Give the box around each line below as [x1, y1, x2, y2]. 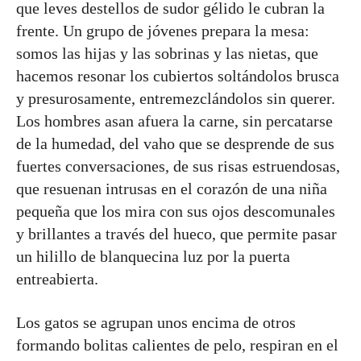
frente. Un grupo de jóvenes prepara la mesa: [16, 22, 309, 39]
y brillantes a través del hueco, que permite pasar [16, 225, 337, 243]
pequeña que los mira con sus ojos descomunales [16, 202, 335, 220]
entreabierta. [16, 270, 98, 288]
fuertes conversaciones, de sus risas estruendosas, [16, 157, 340, 175]
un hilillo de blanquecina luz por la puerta [16, 247, 290, 265]
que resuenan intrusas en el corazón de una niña [16, 180, 327, 197]
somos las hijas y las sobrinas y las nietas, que [16, 44, 318, 62]
